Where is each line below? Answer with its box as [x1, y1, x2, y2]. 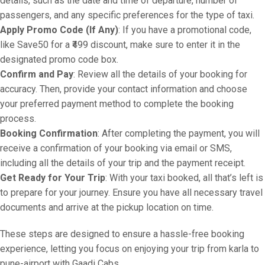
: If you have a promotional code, [118, 24, 251, 35]
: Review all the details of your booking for [73, 69, 247, 80]
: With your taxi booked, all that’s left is [105, 172, 263, 183]
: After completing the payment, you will [98, 128, 260, 139]
